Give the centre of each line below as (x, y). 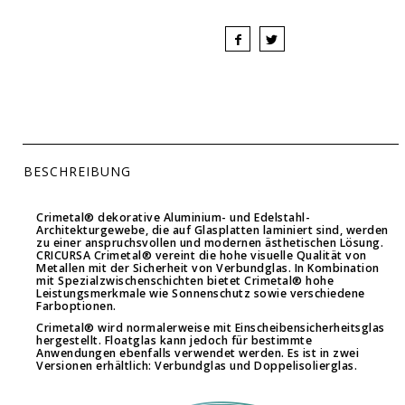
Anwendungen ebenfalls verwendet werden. (162, 353)
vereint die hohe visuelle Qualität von (259, 255)
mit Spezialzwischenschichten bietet (140, 280)
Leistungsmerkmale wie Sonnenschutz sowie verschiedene (201, 293)
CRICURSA (65, 255)
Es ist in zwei (323, 353)
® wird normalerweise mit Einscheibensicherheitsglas (235, 327)
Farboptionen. (76, 306)
